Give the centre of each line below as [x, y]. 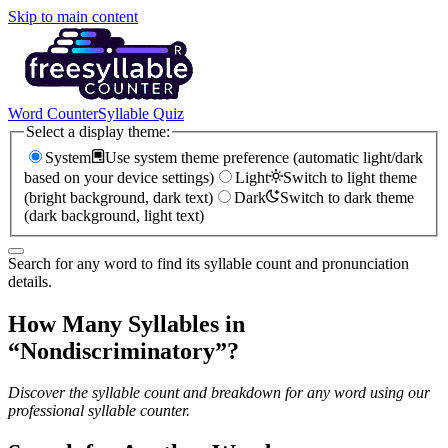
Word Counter [53, 113]
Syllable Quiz [141, 113]
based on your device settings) [119, 177]
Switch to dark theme [347, 197]
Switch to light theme [350, 177]
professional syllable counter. [99, 411]
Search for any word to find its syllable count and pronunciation [208, 263]
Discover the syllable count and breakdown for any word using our [219, 393]
